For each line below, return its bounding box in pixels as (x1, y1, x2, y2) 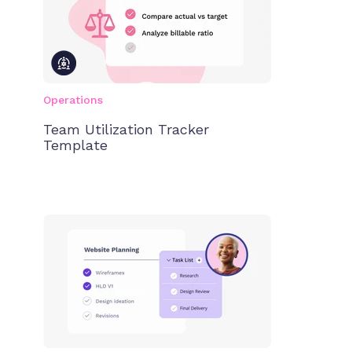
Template (43, 137, 108, 154)
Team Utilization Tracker (43, 121, 209, 138)
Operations (43, 93, 103, 107)
